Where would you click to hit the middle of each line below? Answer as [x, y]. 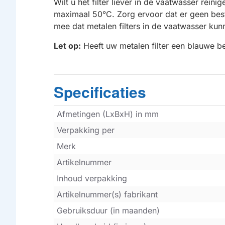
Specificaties [100, 92]
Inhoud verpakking [92, 179]
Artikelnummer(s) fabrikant [107, 195]
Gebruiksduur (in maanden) [108, 211]
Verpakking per [86, 130]
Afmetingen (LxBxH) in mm [108, 114]
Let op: [67, 46]
